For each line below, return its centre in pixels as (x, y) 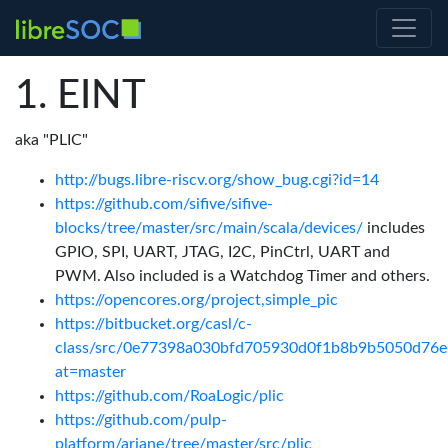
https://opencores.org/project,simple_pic (196, 300)
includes (394, 228)
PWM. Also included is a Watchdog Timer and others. (242, 276)
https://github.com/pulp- (141, 420)
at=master (90, 372)
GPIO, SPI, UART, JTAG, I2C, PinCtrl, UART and (222, 252)
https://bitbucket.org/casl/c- (153, 324)
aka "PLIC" (51, 140)
